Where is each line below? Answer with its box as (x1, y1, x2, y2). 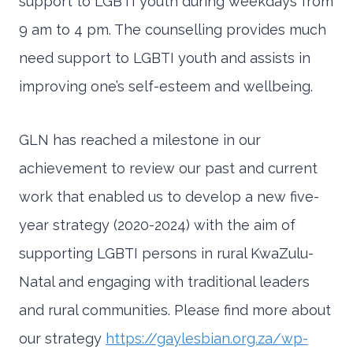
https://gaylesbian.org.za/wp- (106, 330, 308, 347)
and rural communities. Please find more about (19, 302, 331, 319)
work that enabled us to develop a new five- (19, 188, 319, 206)
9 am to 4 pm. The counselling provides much (19, 21, 326, 39)
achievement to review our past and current (19, 160, 318, 177)
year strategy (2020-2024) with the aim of (19, 217, 295, 234)
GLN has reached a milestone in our (19, 132, 261, 149)
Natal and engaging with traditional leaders (19, 273, 310, 291)
